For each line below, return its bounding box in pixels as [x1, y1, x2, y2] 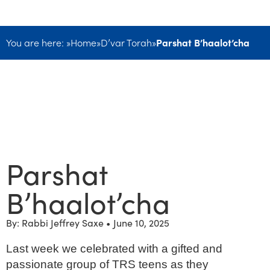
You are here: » [6, 36, 71, 49]
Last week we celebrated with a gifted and [6, 242, 222, 255]
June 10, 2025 [113, 215, 169, 229]
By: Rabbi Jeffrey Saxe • [6, 215, 110, 229]
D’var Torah [101, 36, 152, 49]
